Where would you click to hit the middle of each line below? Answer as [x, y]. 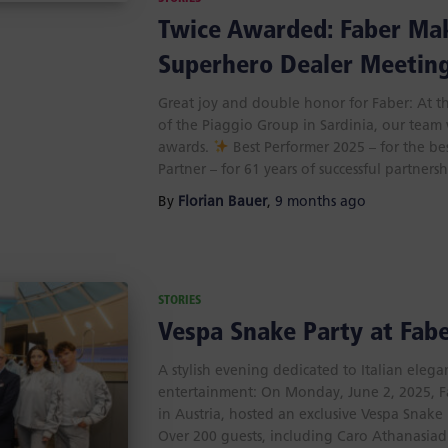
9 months [305, 202]
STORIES [179, 301]
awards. [185, 148]
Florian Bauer [222, 202]
